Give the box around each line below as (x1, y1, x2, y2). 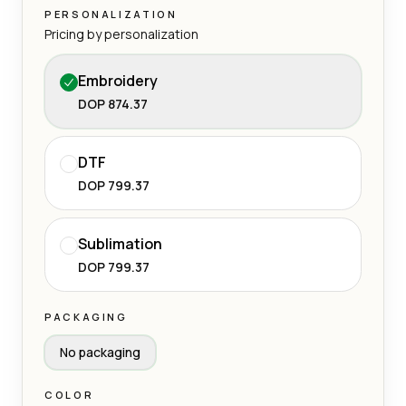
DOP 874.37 (78, 94, 148, 112)
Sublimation (78, 233, 162, 254)
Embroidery (78, 70, 158, 91)
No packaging (60, 343, 140, 361)
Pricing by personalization (44, 24, 198, 43)
